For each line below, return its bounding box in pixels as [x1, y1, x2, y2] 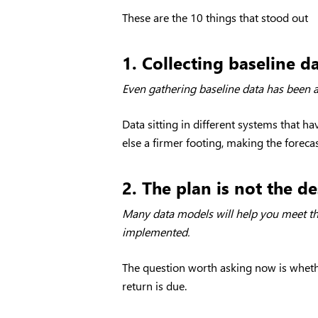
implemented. [122, 224, 190, 239]
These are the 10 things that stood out [122, 10, 309, 25]
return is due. [122, 278, 187, 293]
